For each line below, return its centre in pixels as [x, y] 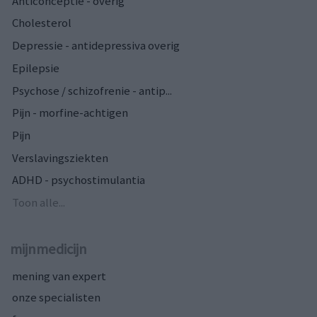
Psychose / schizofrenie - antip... [92, 90]
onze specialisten [56, 298]
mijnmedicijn [48, 249]
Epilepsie [36, 68]
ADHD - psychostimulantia [79, 180]
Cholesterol [42, 23]
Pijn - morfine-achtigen [70, 113]
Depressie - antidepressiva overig [96, 46]
